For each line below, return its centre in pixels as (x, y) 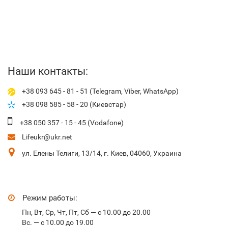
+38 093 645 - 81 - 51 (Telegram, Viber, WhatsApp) (99, 91)
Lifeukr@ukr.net (46, 137)
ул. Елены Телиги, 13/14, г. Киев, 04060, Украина (101, 153)
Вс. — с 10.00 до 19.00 (58, 223)
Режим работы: (49, 198)
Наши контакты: (48, 71)
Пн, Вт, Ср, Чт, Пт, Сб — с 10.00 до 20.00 (86, 212)
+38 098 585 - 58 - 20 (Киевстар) (73, 104)
